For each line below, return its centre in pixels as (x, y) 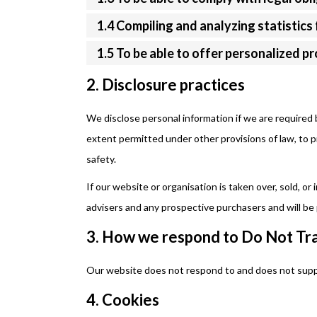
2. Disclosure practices (166, 85)
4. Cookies (123, 300)
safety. (101, 159)
